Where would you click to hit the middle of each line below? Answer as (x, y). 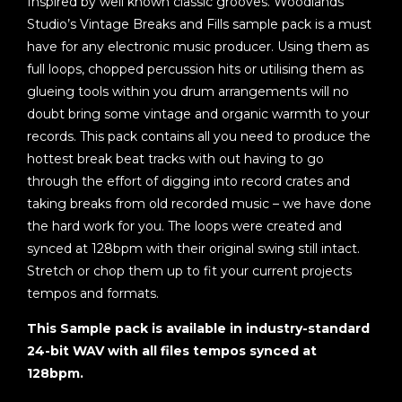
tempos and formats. (93, 294)
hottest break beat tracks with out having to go (175, 159)
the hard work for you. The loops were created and (184, 227)
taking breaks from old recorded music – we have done (199, 204)
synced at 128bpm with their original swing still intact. (193, 249)
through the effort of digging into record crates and (188, 182)
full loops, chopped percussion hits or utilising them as (195, 70)
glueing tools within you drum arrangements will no (188, 92)
